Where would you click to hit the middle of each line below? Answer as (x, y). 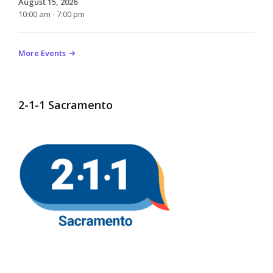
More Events (42, 53)
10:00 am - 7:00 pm (51, 14)
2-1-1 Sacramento (66, 105)
